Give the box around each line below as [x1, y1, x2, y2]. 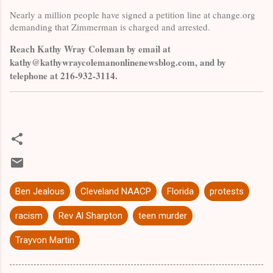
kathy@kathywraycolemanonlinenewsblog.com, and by [10, 55, 226, 69]
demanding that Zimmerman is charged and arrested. [10, 21, 210, 34]
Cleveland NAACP [80, 186, 151, 197]
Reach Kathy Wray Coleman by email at [10, 42, 171, 56]
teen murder [138, 210, 187, 222]
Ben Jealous [15, 186, 65, 197]
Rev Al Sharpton [58, 210, 122, 222]
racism [15, 210, 43, 222]
